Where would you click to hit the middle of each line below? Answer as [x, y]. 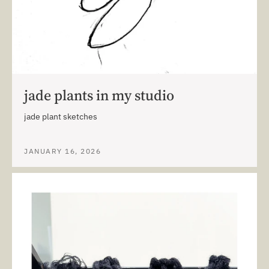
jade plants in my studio [99, 95]
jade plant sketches [62, 117]
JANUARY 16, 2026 [62, 151]
